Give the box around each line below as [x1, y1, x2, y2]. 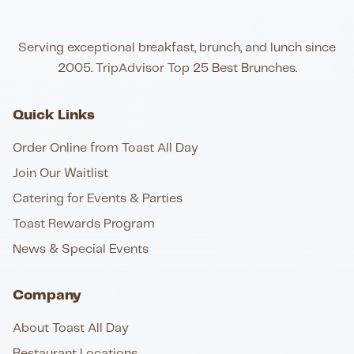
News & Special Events [13, 243, 149, 256]
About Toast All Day [13, 322, 129, 335]
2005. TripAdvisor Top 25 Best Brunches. [57, 62, 297, 75]
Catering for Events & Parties [13, 193, 183, 205]
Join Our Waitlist [13, 168, 108, 180]
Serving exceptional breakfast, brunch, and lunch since [18, 42, 336, 55]
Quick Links [13, 108, 95, 123]
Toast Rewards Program [13, 218, 155, 231]
